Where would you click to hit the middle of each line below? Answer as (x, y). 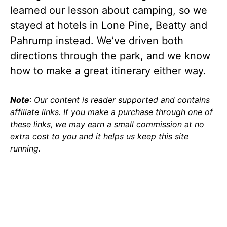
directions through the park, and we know (110, 56)
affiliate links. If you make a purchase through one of (111, 112)
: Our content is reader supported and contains (120, 100)
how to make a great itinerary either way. (108, 71)
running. (25, 148)
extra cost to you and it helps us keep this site (99, 136)
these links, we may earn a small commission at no (107, 124)
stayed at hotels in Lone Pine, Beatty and (109, 25)
